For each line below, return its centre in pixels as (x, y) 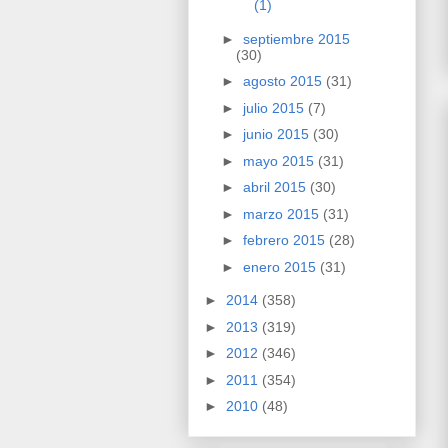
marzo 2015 (282, 213)
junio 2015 (277, 134)
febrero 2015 (285, 240)
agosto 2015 (284, 81)
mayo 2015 (280, 160)
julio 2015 (275, 107)
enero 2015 (281, 266)
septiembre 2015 (296, 38)
